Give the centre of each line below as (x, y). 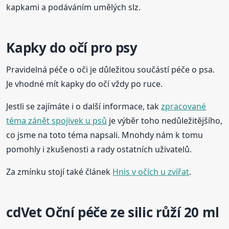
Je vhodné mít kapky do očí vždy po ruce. (85, 84)
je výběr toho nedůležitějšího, (165, 121)
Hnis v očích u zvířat (151, 172)
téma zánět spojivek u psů (57, 121)
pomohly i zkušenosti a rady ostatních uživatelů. (99, 150)
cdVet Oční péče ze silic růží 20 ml (113, 212)
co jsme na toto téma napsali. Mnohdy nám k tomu (105, 135)
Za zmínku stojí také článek (60, 172)
